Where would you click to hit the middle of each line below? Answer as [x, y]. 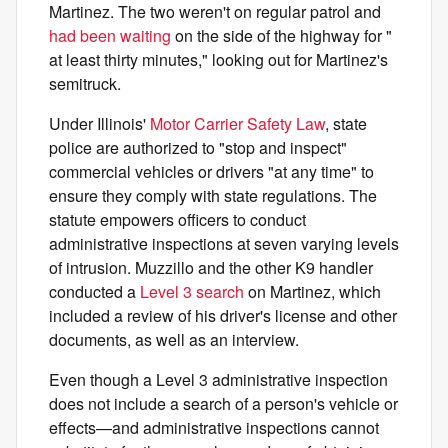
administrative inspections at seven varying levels [224, 243]
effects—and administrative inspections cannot [214, 427]
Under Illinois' [99, 123]
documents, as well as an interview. [176, 339]
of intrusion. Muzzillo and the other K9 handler [211, 267]
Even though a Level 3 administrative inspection [218, 379]
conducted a [94, 291]
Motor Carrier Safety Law [237, 123]
